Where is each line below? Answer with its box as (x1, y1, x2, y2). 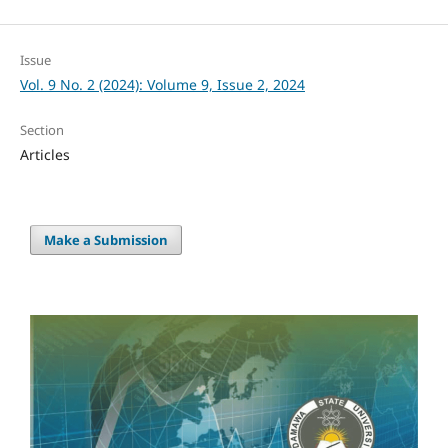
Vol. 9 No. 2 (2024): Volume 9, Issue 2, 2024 (19, 74, 305, 94)
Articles (19, 144, 70, 164)
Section (19, 120, 64, 139)
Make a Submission (44, 230, 169, 249)
